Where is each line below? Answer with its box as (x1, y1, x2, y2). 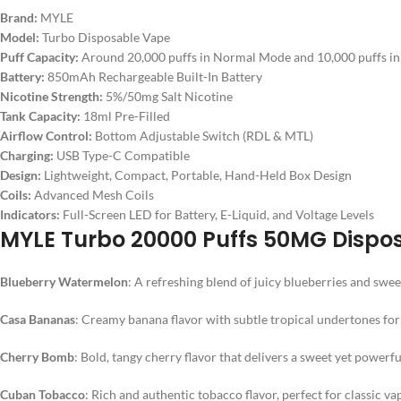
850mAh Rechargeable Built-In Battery (47, 69, 262, 84)
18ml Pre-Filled (83, 108, 170, 124)
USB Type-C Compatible (56, 148, 190, 163)
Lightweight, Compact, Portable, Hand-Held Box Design (44, 167, 352, 183)
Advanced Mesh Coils (34, 187, 154, 202)
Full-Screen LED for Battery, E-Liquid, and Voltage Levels (63, 207, 374, 222)
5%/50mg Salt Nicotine (106, 89, 233, 104)
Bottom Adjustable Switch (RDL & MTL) (95, 128, 313, 143)
